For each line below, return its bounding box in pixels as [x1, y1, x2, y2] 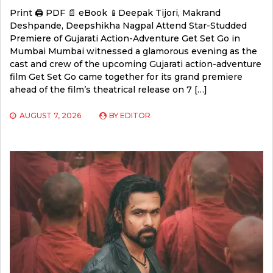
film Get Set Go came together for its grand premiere [10, 71, 243, 83]
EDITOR [120, 111, 151, 121]
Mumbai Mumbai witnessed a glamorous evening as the [10, 46, 257, 57]
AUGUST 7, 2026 [19, 111, 81, 121]
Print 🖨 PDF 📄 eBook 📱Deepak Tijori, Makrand [10, 7, 221, 19]
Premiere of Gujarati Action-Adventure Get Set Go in [10, 33, 240, 44]
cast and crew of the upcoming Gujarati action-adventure [10, 58, 261, 70]
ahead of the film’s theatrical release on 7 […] [10, 84, 207, 96]
